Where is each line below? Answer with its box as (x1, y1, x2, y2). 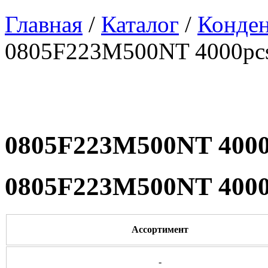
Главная (5, 11, 83, 37)
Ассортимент (131, 224, 188, 234)
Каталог (101, 11, 179, 37)
